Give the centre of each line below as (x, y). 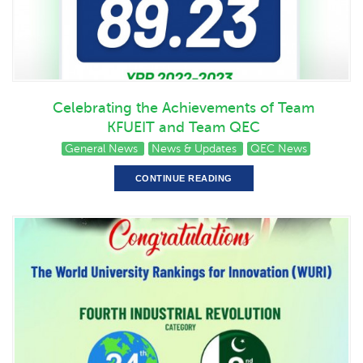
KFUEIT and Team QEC (184, 128)
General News (102, 149)
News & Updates (195, 149)
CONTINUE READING (184, 179)
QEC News (278, 149)
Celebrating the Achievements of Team (184, 108)
